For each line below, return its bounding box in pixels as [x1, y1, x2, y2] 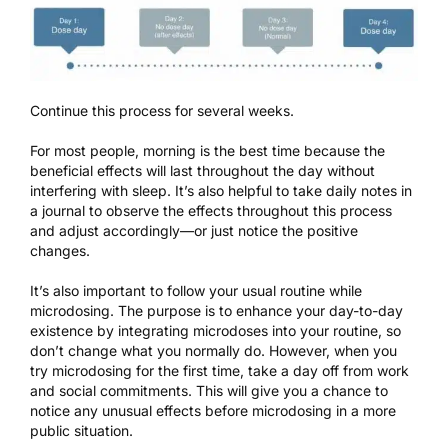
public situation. [30, 421, 133, 439]
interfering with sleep [30, 181, 167, 199]
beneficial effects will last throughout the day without [30, 161, 375, 179]
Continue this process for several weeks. [30, 101, 294, 119]
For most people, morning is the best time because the [30, 141, 385, 159]
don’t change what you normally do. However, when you [30, 341, 397, 359]
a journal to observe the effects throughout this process [30, 201, 392, 219]
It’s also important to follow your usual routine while [30, 281, 362, 299]
